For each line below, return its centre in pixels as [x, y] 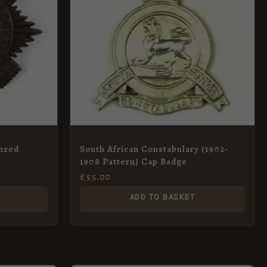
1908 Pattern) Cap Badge [133, 161]
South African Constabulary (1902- [154, 149]
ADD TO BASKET [162, 197]
